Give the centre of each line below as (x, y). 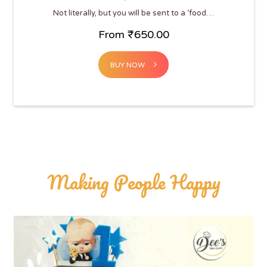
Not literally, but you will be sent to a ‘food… (133, 13)
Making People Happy (133, 182)
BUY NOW (128, 65)
